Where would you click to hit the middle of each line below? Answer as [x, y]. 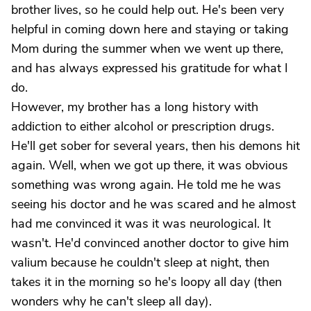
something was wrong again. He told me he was [146, 185]
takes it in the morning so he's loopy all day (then [146, 282]
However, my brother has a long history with [135, 107]
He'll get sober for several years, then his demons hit [155, 146]
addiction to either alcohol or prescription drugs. [143, 126]
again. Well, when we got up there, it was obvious [150, 165]
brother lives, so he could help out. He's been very [148, 10]
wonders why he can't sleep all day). [111, 301]
